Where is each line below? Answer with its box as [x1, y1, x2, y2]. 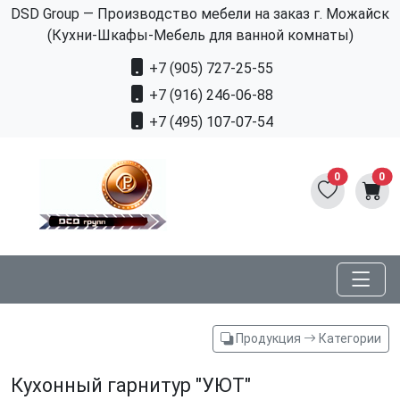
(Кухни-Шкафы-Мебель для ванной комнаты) [46, 27, 354, 44]
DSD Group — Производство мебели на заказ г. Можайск [11, 5, 389, 22]
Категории [316, 331, 381, 346]
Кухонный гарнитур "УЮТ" [11, 374, 251, 397]
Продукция [233, 331, 304, 346]
